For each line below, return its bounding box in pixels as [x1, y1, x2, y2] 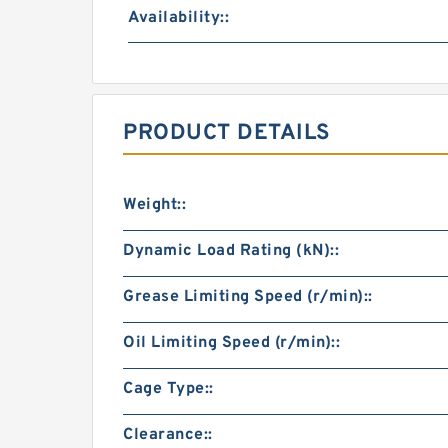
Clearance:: [123, 425, 213, 445]
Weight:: [123, 195, 186, 215]
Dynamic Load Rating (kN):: [123, 241, 339, 261]
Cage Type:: [123, 379, 214, 399]
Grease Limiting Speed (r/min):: [123, 287, 373, 307]
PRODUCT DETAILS [123, 120, 331, 147]
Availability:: [128, 8, 229, 28]
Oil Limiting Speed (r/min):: [123, 333, 340, 353]
